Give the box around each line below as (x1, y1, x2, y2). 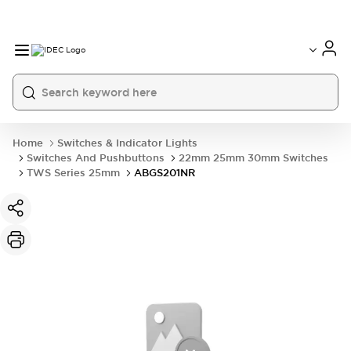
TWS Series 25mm (27, 166, 120, 179)
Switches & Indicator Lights (57, 136, 197, 150)
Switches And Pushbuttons (27, 151, 165, 165)
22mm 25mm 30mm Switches (179, 151, 328, 165)
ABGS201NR (134, 166, 195, 179)
